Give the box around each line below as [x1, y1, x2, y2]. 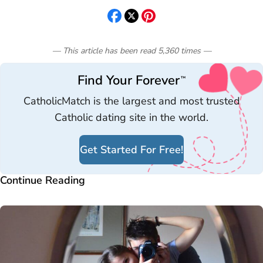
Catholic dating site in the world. [55, 110, 208, 125]
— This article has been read [52, 45, 156, 57]
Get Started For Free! [80, 143, 183, 157]
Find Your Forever [77, 72, 180, 90]
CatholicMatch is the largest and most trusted [23, 94, 240, 109]
